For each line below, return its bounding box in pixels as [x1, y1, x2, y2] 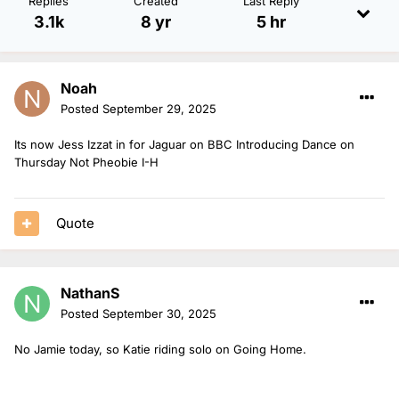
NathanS [61, 283, 119, 302]
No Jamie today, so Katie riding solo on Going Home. [14, 341, 306, 356]
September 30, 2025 [102, 305, 216, 321]
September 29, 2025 [102, 101, 216, 116]
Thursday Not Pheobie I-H [14, 154, 159, 169]
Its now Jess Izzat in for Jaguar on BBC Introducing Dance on [14, 136, 354, 151]
